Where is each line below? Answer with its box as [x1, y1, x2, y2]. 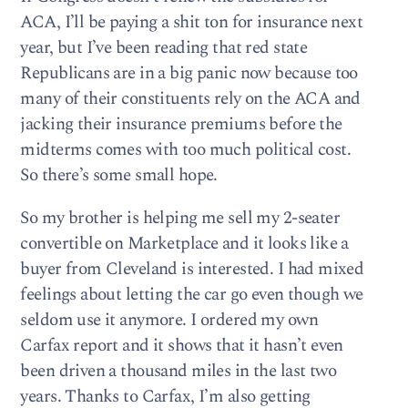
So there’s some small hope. [20, 161, 218, 189]
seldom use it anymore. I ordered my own [20, 306, 318, 333]
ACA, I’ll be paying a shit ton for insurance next [20, 8, 363, 36]
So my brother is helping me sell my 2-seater [20, 204, 341, 231]
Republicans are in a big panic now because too [20, 59, 358, 87]
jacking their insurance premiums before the [20, 110, 342, 138]
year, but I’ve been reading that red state [20, 34, 308, 61]
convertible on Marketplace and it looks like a [20, 229, 349, 257]
